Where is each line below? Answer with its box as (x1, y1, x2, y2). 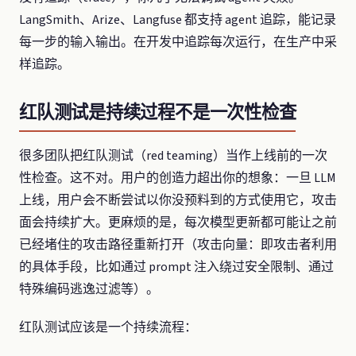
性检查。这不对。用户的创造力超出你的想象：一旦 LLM (19, 169, 336, 188)
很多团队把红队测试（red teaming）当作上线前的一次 (19, 147, 327, 165)
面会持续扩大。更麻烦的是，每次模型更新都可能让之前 (19, 214, 337, 232)
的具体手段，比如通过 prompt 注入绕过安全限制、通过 (19, 258, 334, 277)
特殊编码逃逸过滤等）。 (19, 281, 159, 299)
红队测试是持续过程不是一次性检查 (19, 102, 296, 124)
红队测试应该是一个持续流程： (19, 319, 197, 337)
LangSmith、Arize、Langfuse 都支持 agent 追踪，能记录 (19, 11, 336, 29)
